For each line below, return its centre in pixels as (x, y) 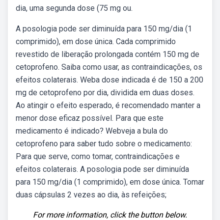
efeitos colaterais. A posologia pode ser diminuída (102, 169)
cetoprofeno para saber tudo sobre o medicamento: (104, 144)
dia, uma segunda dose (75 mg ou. (74, 8)
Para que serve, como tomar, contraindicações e (98, 156)
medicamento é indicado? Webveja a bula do (92, 131)
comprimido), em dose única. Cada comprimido (96, 41)
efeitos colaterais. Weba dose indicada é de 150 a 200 (110, 80)
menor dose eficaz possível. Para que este (90, 118)
